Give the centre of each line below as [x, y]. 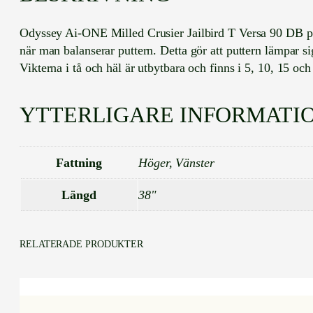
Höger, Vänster [176, 162]
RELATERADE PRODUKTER [81, 244]
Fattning [79, 162]
